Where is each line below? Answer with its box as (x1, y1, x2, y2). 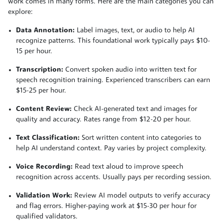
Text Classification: (16, 134, 80, 142)
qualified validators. (16, 213, 78, 221)
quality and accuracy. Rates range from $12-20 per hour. (16, 115, 191, 123)
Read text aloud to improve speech (73, 163, 183, 171)
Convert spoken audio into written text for (63, 66, 197, 74)
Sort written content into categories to (80, 134, 201, 142)
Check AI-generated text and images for (72, 105, 197, 113)
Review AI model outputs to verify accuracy (72, 192, 210, 200)
